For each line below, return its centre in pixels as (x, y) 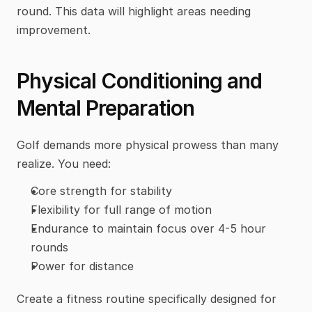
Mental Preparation (106, 108)
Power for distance (82, 266)
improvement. (54, 30)
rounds (49, 247)
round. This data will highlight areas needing (134, 11)
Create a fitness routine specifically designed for (147, 298)
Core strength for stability (101, 190)
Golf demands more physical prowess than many (148, 145)
